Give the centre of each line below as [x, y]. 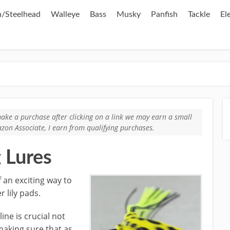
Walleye [65, 14]
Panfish [164, 14]
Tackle [199, 14]
